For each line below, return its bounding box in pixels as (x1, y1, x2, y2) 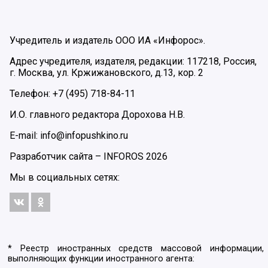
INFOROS (103, 150, 144, 162)
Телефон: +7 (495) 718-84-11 (10, 87, 135, 99)
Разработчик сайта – (10, 150, 103, 162)
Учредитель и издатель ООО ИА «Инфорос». (10, 34, 205, 46)
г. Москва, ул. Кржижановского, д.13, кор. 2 (10, 66, 203, 78)
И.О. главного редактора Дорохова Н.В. (10, 108, 185, 120)
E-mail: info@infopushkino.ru (10, 129, 128, 141)
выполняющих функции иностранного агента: (8, 254, 195, 264)
